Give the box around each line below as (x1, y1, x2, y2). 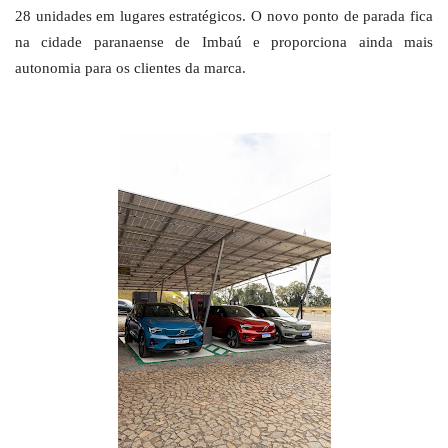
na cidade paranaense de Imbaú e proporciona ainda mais (15, 33, 433, 50)
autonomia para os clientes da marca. (15, 59, 246, 76)
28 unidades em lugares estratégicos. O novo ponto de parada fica (15, 7, 433, 24)
